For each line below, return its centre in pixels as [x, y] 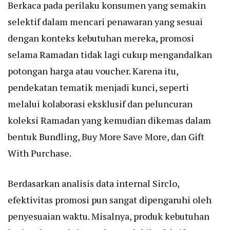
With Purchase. [40, 153]
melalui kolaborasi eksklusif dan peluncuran [100, 104]
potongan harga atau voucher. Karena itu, [93, 71]
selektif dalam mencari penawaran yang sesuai [105, 22]
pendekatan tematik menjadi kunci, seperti [98, 88]
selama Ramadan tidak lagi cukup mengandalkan [110, 55]
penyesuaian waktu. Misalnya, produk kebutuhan [109, 216]
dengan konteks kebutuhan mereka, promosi [101, 38]
